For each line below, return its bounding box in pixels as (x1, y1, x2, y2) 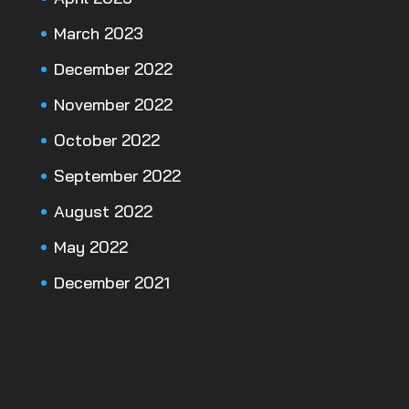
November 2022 (53, 94, 173, 116)
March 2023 (53, 23, 143, 45)
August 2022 (53, 201, 152, 223)
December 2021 (53, 272, 170, 294)
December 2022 (53, 58, 173, 80)
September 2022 (53, 165, 181, 187)
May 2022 (53, 236, 128, 258)
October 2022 (53, 130, 160, 152)
